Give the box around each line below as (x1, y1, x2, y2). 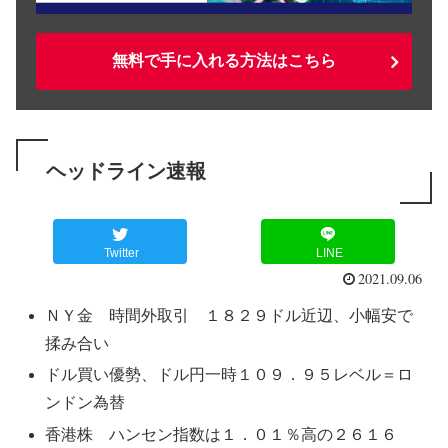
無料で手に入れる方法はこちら (112, 52, 336, 70)
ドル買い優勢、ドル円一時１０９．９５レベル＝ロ (45, 366, 414, 384)
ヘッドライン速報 (46, 160, 206, 183)
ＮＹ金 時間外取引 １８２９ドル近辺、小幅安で (45, 307, 414, 325)
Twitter (104, 245, 140, 260)
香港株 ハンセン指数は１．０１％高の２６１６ (45, 425, 398, 443)
